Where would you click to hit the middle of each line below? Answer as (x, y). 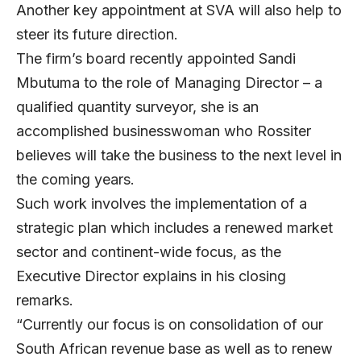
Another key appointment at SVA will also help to (179, 10)
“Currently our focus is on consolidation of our (170, 325)
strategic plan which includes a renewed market (174, 228)
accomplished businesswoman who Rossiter (164, 131)
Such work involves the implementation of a (162, 204)
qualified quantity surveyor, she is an (137, 107)
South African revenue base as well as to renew (174, 349)
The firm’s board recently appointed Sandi (156, 59)
